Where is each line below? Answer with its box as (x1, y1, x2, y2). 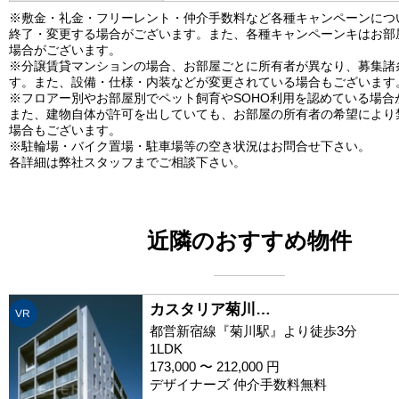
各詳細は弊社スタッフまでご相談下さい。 (9, 154, 246, 169)
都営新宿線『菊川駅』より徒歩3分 (150, 322, 357, 338)
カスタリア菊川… (150, 300, 271, 318)
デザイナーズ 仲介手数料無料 (150, 376, 327, 392)
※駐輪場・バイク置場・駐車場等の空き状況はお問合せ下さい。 (9, 138, 370, 153)
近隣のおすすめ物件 (147, 227, 352, 253)
